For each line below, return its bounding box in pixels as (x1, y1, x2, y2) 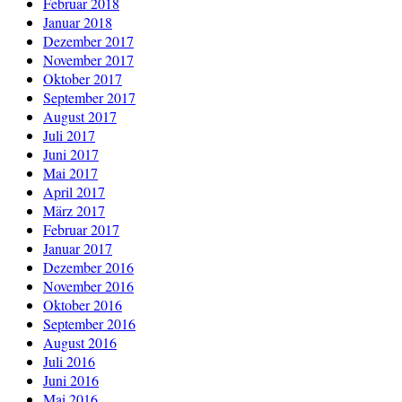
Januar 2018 (43, 12, 112, 31)
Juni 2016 (43, 370, 99, 389)
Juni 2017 (43, 144, 99, 163)
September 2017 (43, 87, 135, 107)
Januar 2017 (43, 238, 112, 258)
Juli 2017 (43, 125, 95, 144)
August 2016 (43, 332, 117, 352)
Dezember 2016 (43, 257, 134, 276)
